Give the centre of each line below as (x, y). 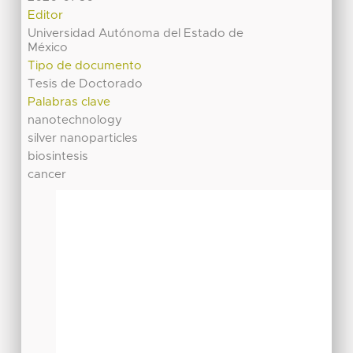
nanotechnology (75, 121)
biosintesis (58, 157)
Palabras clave (69, 102)
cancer (47, 175)
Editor (46, 16)
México (48, 48)
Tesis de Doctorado (85, 84)
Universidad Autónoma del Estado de (136, 34)
